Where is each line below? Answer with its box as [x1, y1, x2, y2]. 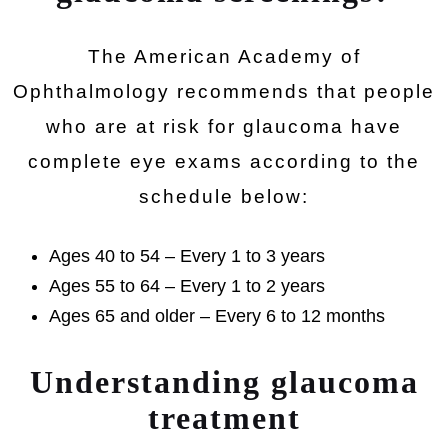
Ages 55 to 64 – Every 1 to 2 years [49, 276, 325, 296]
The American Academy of [87, 46, 361, 67]
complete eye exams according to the [28, 151, 420, 172]
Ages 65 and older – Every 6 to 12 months [49, 306, 385, 326]
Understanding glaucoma [29, 364, 419, 400]
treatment [147, 400, 301, 436]
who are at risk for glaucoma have [46, 116, 402, 137]
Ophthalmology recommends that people [13, 81, 435, 102]
